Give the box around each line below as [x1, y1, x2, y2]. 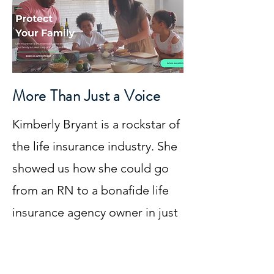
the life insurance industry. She [12, 139, 177, 154]
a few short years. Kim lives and [12, 227, 180, 242]
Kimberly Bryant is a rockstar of [12, 117, 180, 131]
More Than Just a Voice [12, 85, 161, 107]
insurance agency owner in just [12, 205, 178, 220]
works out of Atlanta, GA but [12, 249, 168, 264]
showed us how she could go [12, 161, 169, 176]
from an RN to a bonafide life [12, 183, 169, 198]
